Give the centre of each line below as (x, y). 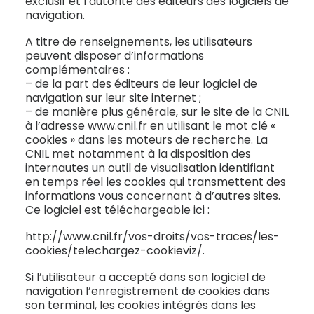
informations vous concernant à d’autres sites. (153, 196)
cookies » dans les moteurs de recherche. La (146, 140)
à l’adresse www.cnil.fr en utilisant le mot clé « (150, 126)
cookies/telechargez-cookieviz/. (115, 251)
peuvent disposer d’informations (115, 56)
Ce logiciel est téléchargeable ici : (117, 210)
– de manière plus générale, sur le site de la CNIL (157, 112)
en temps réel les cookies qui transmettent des (156, 182)
